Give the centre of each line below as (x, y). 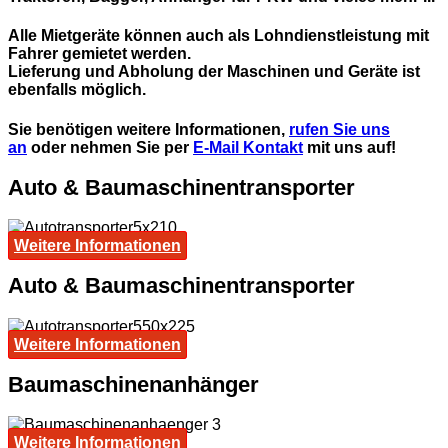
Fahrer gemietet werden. (99, 54)
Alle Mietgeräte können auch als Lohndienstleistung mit (218, 36)
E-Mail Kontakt (248, 147)
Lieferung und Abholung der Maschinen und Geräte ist (214, 72)
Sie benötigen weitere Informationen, (148, 129)
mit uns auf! (349, 147)
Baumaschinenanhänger (133, 384)
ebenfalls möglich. (77, 90)
